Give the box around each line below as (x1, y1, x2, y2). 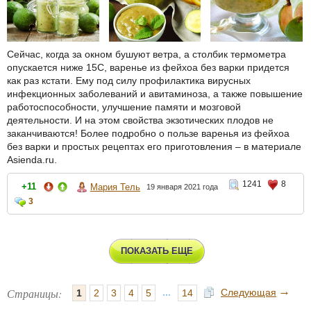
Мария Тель (90, 181, 140, 192)
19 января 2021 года (146, 183, 218, 192)
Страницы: (7, 286, 62, 301)
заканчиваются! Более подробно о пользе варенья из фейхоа (7, 128, 289, 140)
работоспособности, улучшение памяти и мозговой (7, 101, 241, 113)
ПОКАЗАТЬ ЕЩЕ (120, 246, 193, 257)
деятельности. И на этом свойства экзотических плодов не (7, 115, 274, 126)
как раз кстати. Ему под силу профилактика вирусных (7, 75, 251, 87)
